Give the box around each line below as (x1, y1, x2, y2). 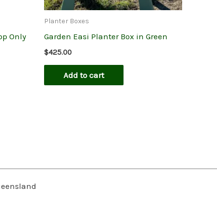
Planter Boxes (44, 16, 89, 25)
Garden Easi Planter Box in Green (44, 31, 168, 41)
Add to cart (63, 70, 104, 80)
